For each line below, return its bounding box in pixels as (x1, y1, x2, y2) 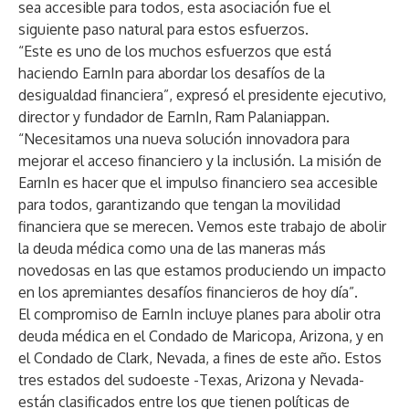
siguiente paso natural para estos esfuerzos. (18, 20, 309, 38)
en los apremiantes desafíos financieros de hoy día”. (18, 283, 358, 301)
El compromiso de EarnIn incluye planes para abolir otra (18, 305, 381, 323)
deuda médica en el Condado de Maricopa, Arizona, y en (18, 327, 383, 345)
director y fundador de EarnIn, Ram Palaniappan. (18, 108, 330, 126)
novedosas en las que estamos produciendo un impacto (18, 261, 386, 279)
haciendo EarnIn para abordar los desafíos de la (18, 64, 325, 82)
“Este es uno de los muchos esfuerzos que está (18, 42, 331, 60)
